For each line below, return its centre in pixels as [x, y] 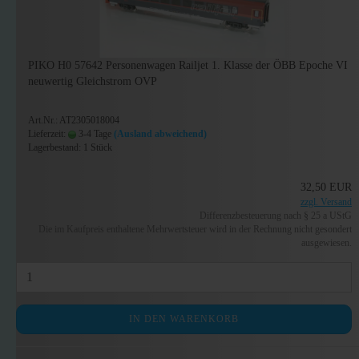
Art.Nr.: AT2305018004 [74, 120]
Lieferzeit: [48, 134]
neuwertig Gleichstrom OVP [93, 81]
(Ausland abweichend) [160, 134]
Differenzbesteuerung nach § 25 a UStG [276, 216]
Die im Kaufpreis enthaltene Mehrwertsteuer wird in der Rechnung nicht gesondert [196, 229]
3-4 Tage [94, 134]
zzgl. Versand [327, 202]
